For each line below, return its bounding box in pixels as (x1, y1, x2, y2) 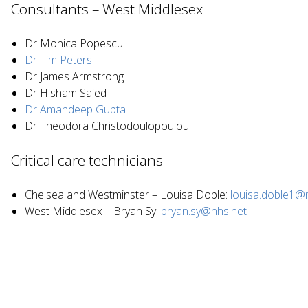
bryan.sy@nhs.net (161, 203, 247, 219)
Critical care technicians (11, 150, 163, 170)
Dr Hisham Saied (25, 85, 107, 100)
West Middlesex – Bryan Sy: (25, 203, 161, 219)
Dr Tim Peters (25, 52, 92, 67)
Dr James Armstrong (25, 68, 124, 84)
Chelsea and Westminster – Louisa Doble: (25, 186, 230, 202)
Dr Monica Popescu (25, 35, 123, 51)
